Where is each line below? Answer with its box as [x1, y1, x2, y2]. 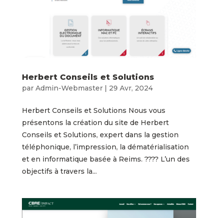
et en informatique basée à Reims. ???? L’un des [21, 154, 190, 163]
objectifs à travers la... [21, 166, 97, 176]
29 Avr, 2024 [109, 83, 153, 92]
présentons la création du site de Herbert [21, 118, 169, 127]
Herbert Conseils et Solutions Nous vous [21, 106, 165, 115]
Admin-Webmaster [35, 83, 103, 92]
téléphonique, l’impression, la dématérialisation [21, 142, 189, 151]
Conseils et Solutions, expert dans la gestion [21, 130, 179, 139]
